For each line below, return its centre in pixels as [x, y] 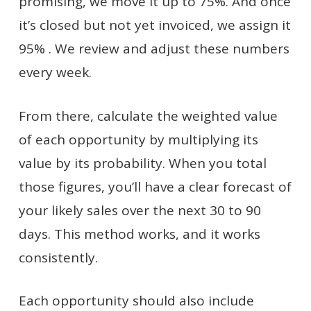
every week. [55, 72]
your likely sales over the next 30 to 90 [140, 210]
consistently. [58, 257]
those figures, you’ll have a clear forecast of [155, 186]
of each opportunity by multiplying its [138, 139]
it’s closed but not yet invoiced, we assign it [154, 25]
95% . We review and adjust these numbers [154, 49]
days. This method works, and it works [139, 234]
